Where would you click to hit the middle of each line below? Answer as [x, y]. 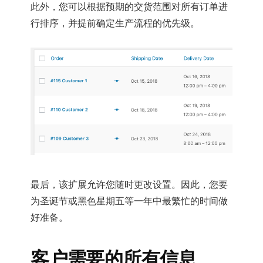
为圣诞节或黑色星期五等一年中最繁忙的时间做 [129, 201]
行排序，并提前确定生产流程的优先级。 [115, 23]
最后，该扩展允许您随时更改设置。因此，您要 [129, 185]
